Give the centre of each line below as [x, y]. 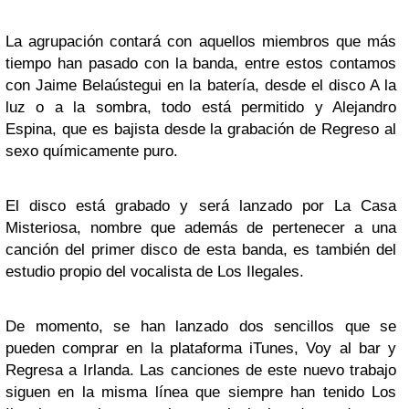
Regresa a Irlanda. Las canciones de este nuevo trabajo [201, 370]
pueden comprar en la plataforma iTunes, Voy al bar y [201, 348]
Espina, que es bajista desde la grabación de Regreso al [201, 129]
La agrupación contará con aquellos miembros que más [201, 41]
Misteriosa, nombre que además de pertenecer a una [201, 227]
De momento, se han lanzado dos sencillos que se [201, 326]
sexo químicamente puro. [92, 151]
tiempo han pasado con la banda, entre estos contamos [201, 63]
